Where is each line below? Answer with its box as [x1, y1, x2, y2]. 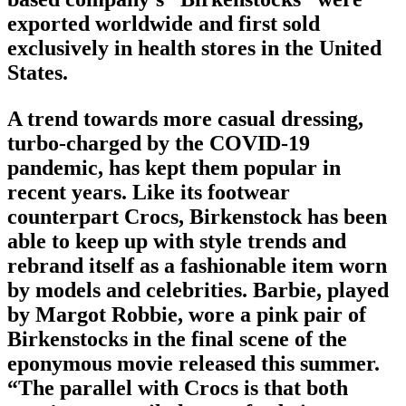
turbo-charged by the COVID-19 [7, 131, 310, 156]
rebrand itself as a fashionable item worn [7, 254, 387, 278]
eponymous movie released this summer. [7, 352, 380, 376]
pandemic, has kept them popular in [7, 156, 341, 180]
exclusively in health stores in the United [7, 36, 382, 61]
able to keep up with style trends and [7, 229, 346, 254]
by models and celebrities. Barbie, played [7, 278, 389, 303]
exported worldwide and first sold [7, 12, 320, 36]
